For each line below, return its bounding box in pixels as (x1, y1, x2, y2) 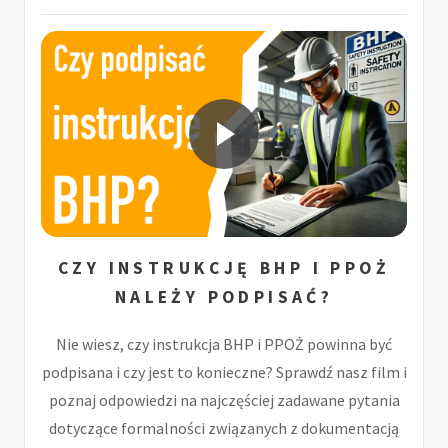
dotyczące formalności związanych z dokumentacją (49, 417, 399, 438)
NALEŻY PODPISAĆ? (114, 286, 334, 309)
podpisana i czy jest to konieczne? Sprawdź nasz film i (41, 361, 407, 382)
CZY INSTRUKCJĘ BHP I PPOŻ (58, 257, 390, 280)
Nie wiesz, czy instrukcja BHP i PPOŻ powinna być (56, 333, 392, 354)
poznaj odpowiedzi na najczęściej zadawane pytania (48, 389, 400, 410)
